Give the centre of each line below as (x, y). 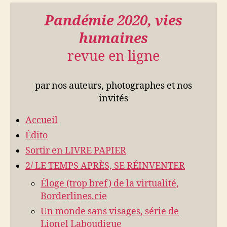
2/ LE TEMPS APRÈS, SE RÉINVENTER (105, 166)
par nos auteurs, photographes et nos (113, 86)
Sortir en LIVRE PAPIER (76, 150)
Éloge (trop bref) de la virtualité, (110, 183)
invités (113, 98)
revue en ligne (113, 56)
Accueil (42, 120)
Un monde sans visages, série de (110, 211)
